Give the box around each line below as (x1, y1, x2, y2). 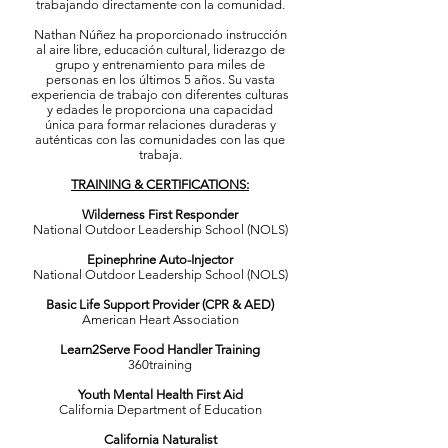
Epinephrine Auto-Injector (87, 252, 233, 267)
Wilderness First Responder (82, 207, 238, 222)
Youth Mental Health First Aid (77, 387, 243, 402)
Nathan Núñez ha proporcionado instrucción (33, 27, 287, 42)
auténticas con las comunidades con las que (35, 132, 285, 147)
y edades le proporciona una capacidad (47, 102, 273, 117)
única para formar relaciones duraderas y (44, 117, 276, 132)
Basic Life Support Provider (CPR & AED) (46, 297, 274, 312)
